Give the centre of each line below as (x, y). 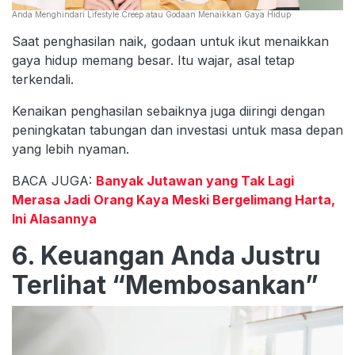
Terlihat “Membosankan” (165, 284)
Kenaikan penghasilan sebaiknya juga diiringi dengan (168, 111)
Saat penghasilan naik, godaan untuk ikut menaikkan (170, 41)
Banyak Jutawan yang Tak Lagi (195, 180)
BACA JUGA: (54, 180)
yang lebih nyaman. (71, 149)
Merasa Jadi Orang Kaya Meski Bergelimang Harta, (174, 199)
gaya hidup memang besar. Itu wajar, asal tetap (153, 60)
